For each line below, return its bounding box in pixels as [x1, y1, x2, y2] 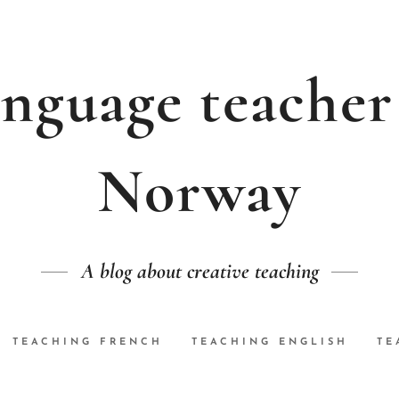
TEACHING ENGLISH [191, 338, 348, 348]
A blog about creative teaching [80, 258, 319, 284]
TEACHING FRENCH [12, 338, 163, 348]
